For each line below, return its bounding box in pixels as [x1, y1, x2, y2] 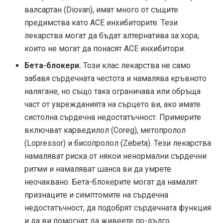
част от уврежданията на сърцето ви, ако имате [24, 100, 201, 110]
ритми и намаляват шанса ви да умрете [24, 164, 172, 174]
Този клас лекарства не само [81, 61, 191, 71]
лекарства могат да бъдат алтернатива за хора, [24, 31, 200, 41]
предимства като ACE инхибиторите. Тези [24, 18, 178, 28]
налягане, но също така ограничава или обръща [24, 87, 201, 97]
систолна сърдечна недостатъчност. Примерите [24, 112, 202, 122]
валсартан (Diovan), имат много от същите [24, 5, 179, 15]
